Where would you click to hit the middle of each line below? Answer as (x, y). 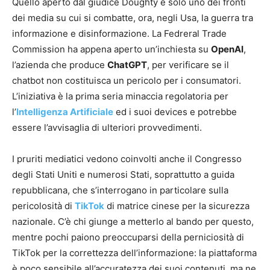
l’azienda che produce (60, 65)
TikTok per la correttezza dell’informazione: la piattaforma (134, 253)
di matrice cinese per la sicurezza (177, 206)
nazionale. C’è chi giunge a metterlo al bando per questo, (133, 222)
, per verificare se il (188, 65)
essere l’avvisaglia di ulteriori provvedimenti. (107, 128)
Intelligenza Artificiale (65, 112)
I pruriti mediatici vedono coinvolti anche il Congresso (127, 159)
